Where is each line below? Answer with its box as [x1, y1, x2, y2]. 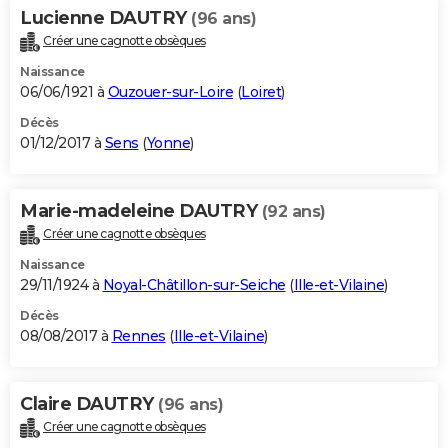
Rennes [111, 327, 166, 346]
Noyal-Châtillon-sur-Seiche [102, 276, 286, 295]
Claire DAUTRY [20, 393, 158, 416]
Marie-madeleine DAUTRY [20, 200, 262, 223]
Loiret [241, 83, 281, 102]
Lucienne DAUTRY [20, 7, 191, 30]
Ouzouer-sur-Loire [107, 83, 233, 102]
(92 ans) [261, 202, 326, 222]
